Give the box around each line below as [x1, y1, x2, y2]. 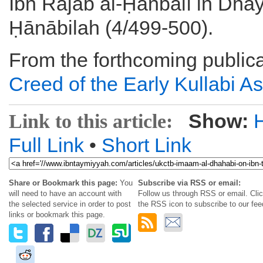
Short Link [102, 134, 191, 156]
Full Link [9, 134, 84, 156]
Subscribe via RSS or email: [138, 178, 241, 187]
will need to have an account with [9, 189, 122, 198]
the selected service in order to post [9, 200, 131, 208]
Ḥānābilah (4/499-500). [9, 16, 213, 39]
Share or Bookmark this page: [9, 178, 117, 187]
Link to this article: [9, 110, 173, 132]
